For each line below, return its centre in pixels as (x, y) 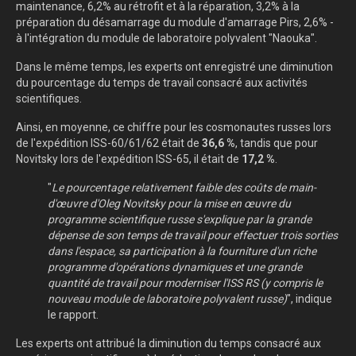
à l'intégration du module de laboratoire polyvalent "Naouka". (166, 39)
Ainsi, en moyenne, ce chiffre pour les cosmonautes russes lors (174, 128)
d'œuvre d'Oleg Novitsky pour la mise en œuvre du (169, 204)
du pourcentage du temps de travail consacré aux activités (162, 83)
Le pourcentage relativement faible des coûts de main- (184, 188)
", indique (310, 299)
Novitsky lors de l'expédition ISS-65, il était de (129, 159)
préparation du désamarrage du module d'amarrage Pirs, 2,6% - (175, 23)
